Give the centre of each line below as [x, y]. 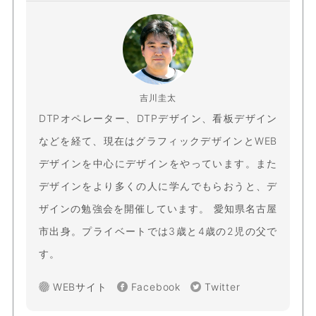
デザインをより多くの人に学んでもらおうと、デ [158, 186]
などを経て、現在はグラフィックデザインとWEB [158, 141]
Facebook [156, 287]
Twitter [222, 287]
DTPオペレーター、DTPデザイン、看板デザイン [158, 119]
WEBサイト [80, 287]
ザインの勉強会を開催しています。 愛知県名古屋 [158, 209]
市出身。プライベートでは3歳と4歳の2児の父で [158, 231]
